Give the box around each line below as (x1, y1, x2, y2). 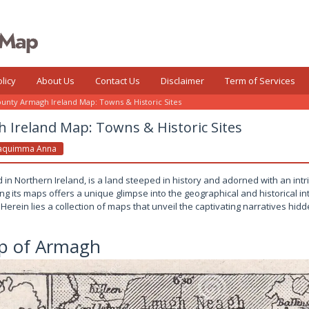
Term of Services (225, 74, 295, 87)
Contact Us (95, 74, 140, 87)
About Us (37, 74, 74, 87)
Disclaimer (161, 74, 204, 87)
